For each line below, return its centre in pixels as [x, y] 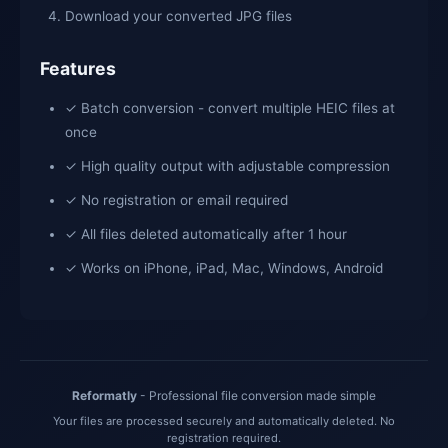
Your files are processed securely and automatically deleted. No [224, 420]
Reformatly [104, 395]
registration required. [224, 437]
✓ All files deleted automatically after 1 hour [206, 233]
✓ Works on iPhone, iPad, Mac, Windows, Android [224, 267]
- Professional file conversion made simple [256, 395]
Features [78, 68]
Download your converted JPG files [178, 15]
